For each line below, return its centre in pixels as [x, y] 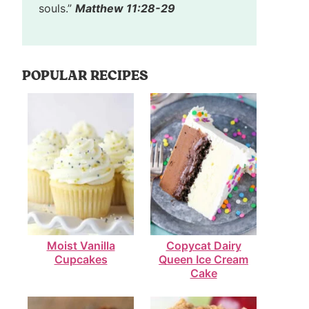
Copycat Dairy [203, 245]
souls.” [57, 9]
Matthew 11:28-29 [125, 9]
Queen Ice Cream [203, 259]
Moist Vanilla [81, 245]
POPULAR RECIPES [85, 76]
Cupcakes [81, 259]
